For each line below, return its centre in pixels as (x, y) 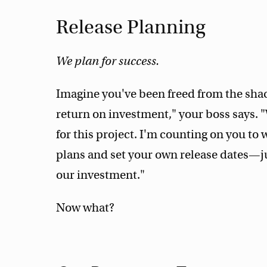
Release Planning (131, 27)
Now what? (86, 207)
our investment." (101, 175)
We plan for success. (108, 61)
